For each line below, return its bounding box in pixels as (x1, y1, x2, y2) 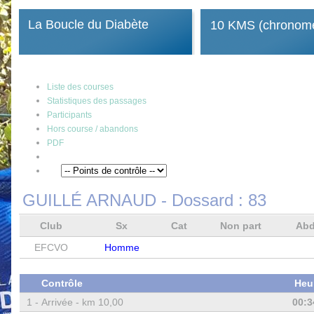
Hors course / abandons (46, 124, 138, 134)
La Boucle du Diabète (27, 18, 149, 32)
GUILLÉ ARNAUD (22, 191, 156, 210)
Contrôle (41, 278, 83, 289)
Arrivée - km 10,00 (41, 296, 123, 308)
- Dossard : (156, 191, 248, 210)
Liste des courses (46, 82, 114, 92)
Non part (220, 220, 264, 231)
